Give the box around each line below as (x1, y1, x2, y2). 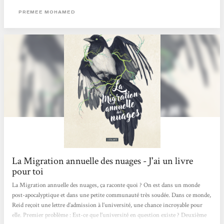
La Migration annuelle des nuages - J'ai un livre (12, 154, 193, 168)
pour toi (12, 165, 44, 178)
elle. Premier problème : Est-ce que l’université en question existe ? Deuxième (12, 210, 207, 219)
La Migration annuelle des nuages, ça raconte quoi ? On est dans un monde (12, 180, 200, 189)
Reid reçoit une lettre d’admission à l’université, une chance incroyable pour (12, 200, 203, 209)
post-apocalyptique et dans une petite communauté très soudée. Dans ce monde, (12, 190, 211, 199)
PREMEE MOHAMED (18, 9, 76, 15)
